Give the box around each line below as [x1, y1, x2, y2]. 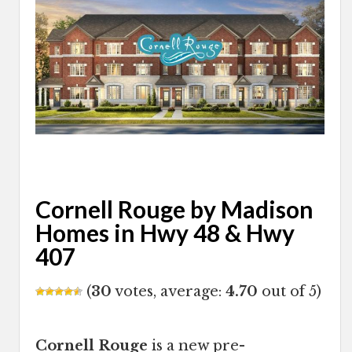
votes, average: [112, 283, 225, 301]
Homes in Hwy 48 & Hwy [35, 218, 295, 247]
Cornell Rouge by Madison [35, 195, 313, 224]
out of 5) [258, 283, 321, 301]
